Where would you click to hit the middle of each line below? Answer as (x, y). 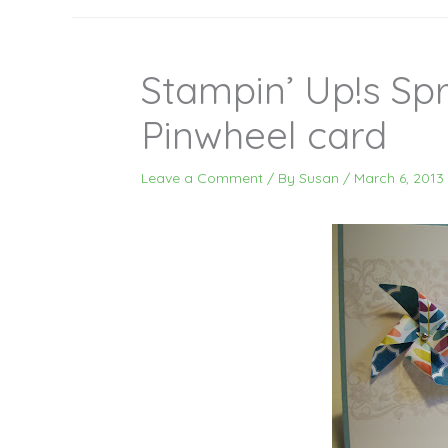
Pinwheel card (264, 135)
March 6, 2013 (399, 178)
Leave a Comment (202, 178)
